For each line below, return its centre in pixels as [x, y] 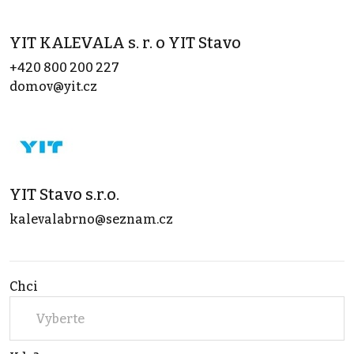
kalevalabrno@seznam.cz [91, 220]
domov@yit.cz [53, 87]
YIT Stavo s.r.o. [64, 195]
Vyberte [60, 318]
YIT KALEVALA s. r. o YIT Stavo [125, 43]
